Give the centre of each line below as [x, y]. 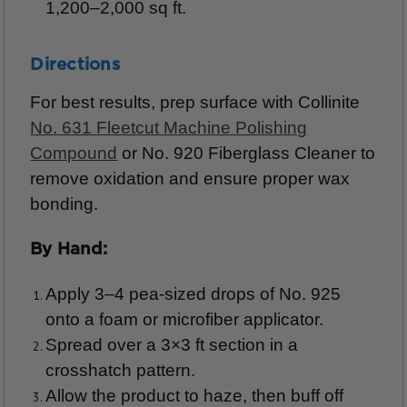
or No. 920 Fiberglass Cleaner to [247, 153]
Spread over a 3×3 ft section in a [171, 344]
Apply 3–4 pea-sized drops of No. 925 [193, 293]
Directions [75, 65]
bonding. [65, 203]
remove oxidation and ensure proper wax [190, 178]
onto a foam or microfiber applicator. [184, 319]
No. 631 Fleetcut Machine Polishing [169, 127]
